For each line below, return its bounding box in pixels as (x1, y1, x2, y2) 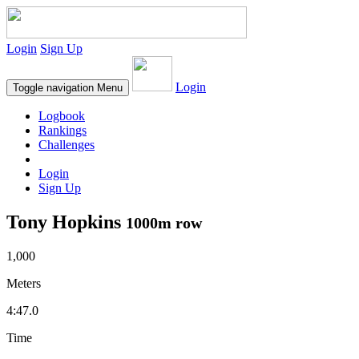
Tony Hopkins (6, 211, 126, 232)
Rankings (38, 123, 87, 137)
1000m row (126, 213, 202, 232)
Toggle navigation (13, 82, 94, 94)
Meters (6, 276, 41, 290)
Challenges (38, 138, 95, 151)
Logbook (38, 109, 85, 123)
